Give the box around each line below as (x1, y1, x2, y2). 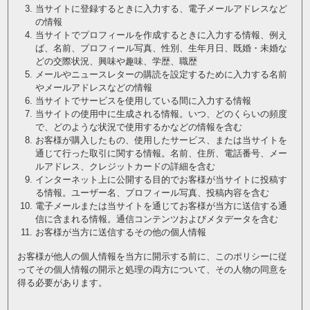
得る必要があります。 (17, 277, 107, 288)
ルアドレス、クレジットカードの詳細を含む (35, 161, 215, 172)
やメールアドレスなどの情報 (35, 82, 152, 93)
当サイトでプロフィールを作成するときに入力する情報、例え (35, 30, 287, 40)
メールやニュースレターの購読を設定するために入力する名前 (35, 69, 287, 80)
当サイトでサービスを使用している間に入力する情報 (35, 95, 251, 106)
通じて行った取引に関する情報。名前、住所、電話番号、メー (35, 148, 287, 158)
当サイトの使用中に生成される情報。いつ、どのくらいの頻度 (35, 109, 287, 119)
